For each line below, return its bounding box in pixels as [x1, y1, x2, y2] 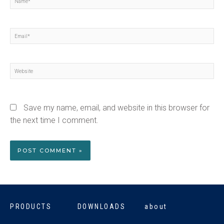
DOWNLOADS [77, 202, 126, 211]
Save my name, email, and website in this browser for [23, 103, 209, 113]
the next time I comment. [10, 115, 98, 125]
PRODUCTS [10, 202, 51, 211]
